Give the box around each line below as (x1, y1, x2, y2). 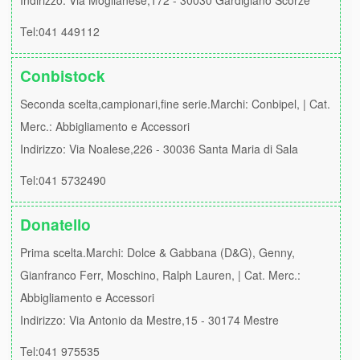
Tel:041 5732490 (20, 172, 106, 188)
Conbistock (20, 64, 105, 87)
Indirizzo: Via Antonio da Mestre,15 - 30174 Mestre (20, 312, 279, 328)
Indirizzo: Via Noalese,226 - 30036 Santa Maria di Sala (20, 141, 298, 157)
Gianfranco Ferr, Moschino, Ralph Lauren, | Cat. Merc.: (20, 267, 301, 283)
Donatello (20, 213, 91, 235)
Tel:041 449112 (20, 23, 100, 39)
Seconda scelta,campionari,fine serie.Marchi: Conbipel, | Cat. (20, 96, 330, 112)
